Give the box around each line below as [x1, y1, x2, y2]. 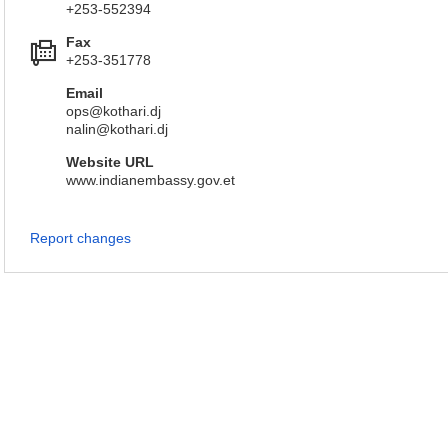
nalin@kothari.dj [66, 121, 168, 137]
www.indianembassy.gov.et [66, 172, 235, 188]
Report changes [30, 230, 131, 246]
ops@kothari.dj [66, 103, 161, 119]
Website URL [66, 154, 154, 170]
